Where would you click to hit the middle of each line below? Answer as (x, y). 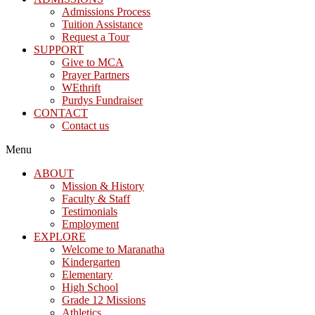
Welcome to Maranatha (113, 249)
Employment (90, 224)
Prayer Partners (96, 75)
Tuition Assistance (102, 24)
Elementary (87, 275)
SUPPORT (59, 50)
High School (90, 287)
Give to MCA (93, 62)
